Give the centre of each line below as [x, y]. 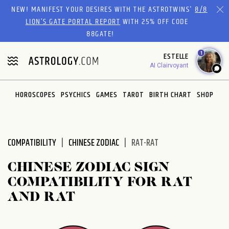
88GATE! [100, 34]
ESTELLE [176, 56]
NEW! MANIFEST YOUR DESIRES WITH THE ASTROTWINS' [103, 9]
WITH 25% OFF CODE [154, 21]
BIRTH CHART [170, 95]
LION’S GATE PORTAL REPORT [73, 21]
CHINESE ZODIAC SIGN [89, 167]
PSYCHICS [76, 95]
